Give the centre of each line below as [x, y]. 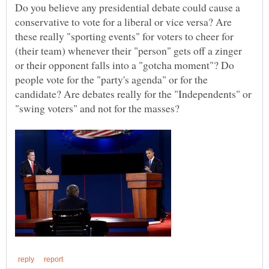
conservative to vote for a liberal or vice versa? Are [123, 22]
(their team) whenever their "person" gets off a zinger [128, 51]
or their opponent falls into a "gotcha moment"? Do [125, 65]
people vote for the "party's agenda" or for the [111, 80]
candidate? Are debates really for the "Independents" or [133, 94]
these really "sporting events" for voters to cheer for [124, 36]
